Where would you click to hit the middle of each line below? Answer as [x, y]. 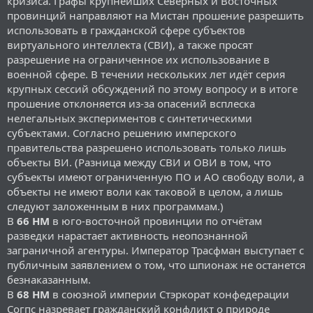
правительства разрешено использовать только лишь [147, 147]
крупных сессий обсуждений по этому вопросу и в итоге [152, 88]
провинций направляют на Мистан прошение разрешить [155, 15]
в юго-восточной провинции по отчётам [156, 220]
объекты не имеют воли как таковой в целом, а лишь [145, 191]
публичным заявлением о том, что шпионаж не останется [156, 264]
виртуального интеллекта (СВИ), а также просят [130, 44]
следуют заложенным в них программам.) [115, 206]
